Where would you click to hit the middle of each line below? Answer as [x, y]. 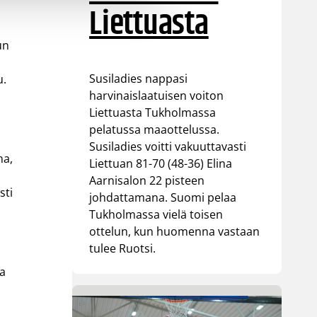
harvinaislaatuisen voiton [157, 95]
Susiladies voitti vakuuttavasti [168, 146]
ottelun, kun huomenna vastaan [175, 231]
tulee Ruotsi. [123, 248]
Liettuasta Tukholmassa [153, 112]
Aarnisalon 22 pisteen [147, 180]
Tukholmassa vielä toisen [156, 214]
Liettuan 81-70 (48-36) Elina [161, 163]
